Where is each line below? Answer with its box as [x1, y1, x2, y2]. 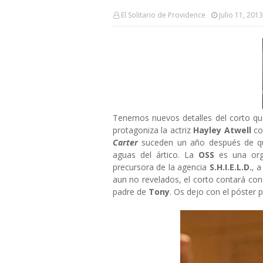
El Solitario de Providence [121, 10, 205, 20]
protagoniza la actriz [113, 124, 194, 136]
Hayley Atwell [193, 124, 251, 136]
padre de [113, 186, 149, 197]
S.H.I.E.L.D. [209, 161, 252, 173]
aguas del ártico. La [113, 149, 198, 160]
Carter [113, 137, 138, 148]
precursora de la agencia [113, 161, 210, 173]
